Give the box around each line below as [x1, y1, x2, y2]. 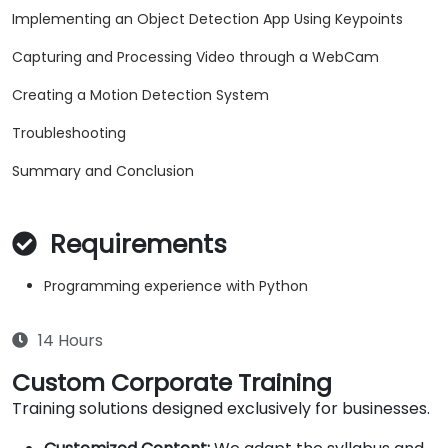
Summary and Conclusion [12, 161, 194, 182]
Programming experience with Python [44, 276, 308, 297]
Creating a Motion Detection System [12, 85, 269, 106]
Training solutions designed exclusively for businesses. [12, 397, 430, 421]
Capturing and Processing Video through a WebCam [12, 47, 379, 68]
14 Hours [38, 329, 103, 353]
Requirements [43, 227, 227, 263]
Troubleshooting [12, 123, 126, 144]
